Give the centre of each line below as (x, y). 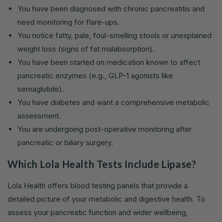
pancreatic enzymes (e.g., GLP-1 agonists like (95, 76)
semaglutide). (41, 89)
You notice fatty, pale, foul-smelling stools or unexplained (114, 36)
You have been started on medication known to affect (109, 62)
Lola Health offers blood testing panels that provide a (98, 185)
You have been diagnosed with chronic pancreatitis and (111, 9)
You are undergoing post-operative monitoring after (105, 129)
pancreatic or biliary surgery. (65, 143)
